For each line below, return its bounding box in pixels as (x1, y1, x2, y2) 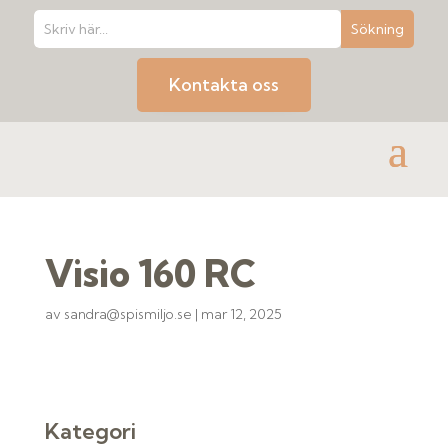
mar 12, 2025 (200, 305, 282, 323)
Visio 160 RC (44, 251, 256, 296)
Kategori (44, 417, 136, 445)
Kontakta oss (168, 73, 279, 96)
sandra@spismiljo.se (63, 305, 192, 323)
